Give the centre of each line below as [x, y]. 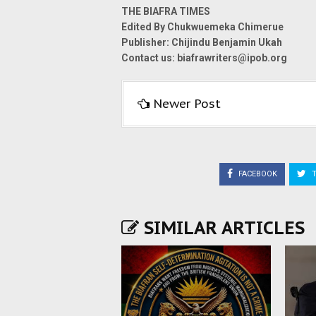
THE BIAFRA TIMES [166, 11]
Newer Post [187, 104]
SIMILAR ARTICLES [222, 227]
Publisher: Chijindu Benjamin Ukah [202, 42]
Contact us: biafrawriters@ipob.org [204, 58]
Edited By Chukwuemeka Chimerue [202, 27]
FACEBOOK [257, 174]
